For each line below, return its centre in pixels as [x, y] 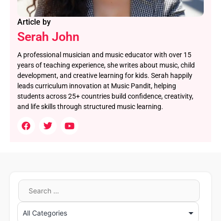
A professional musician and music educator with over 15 [104, 55]
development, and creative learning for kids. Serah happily [105, 75]
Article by [34, 22]
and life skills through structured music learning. [90, 106]
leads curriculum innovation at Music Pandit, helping [97, 86]
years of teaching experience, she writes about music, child [106, 65]
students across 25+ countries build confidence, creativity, [105, 96]
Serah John [48, 37]
